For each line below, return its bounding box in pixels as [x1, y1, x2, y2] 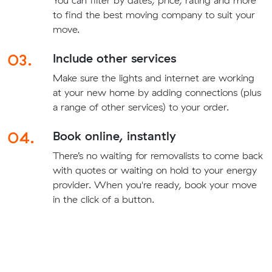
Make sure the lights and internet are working [52, 72, 254, 84]
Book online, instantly [52, 128, 176, 144]
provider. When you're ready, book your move [52, 178, 257, 191]
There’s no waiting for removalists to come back [52, 149, 263, 162]
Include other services [52, 50, 176, 66]
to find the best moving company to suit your [52, 8, 255, 21]
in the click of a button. [52, 193, 154, 206]
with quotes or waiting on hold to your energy [52, 164, 257, 177]
